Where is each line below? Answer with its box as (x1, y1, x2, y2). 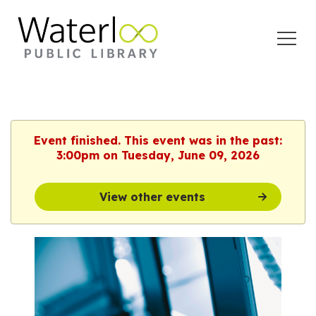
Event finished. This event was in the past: (34, 133, 282, 147)
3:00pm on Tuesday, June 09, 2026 (56, 148, 260, 162)
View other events (99, 190, 205, 204)
